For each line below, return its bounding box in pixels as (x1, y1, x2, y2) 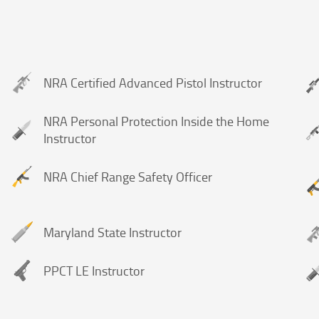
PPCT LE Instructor (43, 261, 145, 279)
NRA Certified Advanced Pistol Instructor (43, 73, 262, 91)
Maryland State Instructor (43, 223, 182, 241)
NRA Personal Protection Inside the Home (43, 112, 269, 130)
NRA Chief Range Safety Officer (43, 167, 212, 185)
